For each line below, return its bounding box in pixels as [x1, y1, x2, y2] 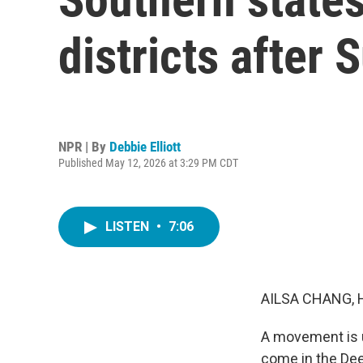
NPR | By [58, 138, 109, 155]
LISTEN [105, 219, 152, 234]
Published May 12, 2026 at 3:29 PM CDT [58, 156, 238, 169]
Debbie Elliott [109, 138, 181, 155]
